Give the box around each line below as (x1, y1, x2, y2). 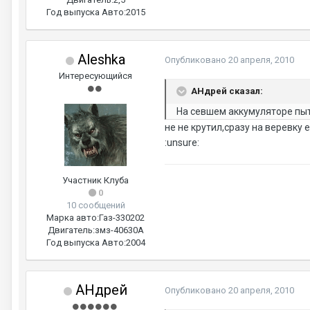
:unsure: (165, 137, 199, 148)
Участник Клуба (62, 175, 129, 185)
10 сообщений (66, 200, 125, 210)
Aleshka (74, 51, 125, 68)
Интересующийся (59, 71, 132, 81)
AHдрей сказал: (191, 85, 263, 96)
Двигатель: (47, 225, 95, 235)
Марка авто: (46, 212, 99, 223)
